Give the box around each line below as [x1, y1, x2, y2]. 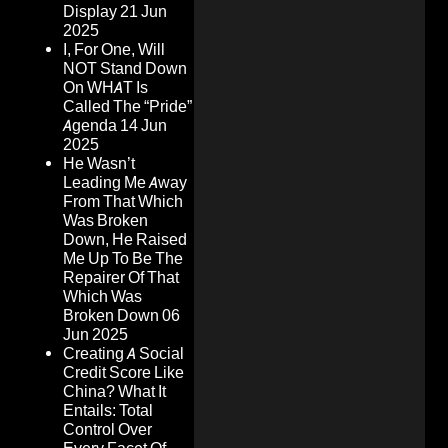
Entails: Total [63, 401, 153, 421]
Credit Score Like [63, 363, 184, 383]
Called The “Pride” [63, 97, 192, 117]
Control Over [63, 420, 152, 440]
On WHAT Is [63, 78, 148, 98]
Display [63, 2, 117, 22]
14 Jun [120, 116, 167, 136]
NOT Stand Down [63, 59, 187, 79]
